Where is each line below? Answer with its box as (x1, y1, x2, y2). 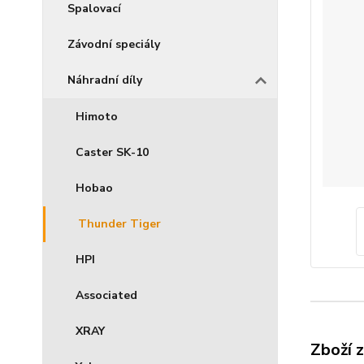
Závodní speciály (67, 37, 160, 52)
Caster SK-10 (76, 145, 149, 160)
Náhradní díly (67, 72, 142, 88)
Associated (76, 288, 137, 303)
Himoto (76, 109, 118, 124)
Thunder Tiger (78, 216, 161, 232)
